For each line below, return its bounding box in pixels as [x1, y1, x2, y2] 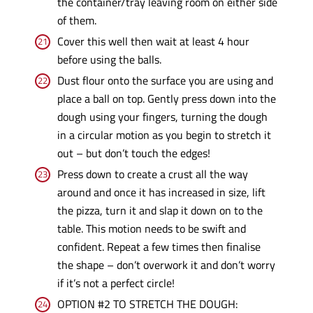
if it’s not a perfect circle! [57, 274, 175, 292]
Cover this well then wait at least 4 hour [57, 32, 249, 50]
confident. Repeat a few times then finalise [57, 238, 261, 256]
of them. [57, 11, 96, 29]
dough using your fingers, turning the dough [57, 108, 268, 126]
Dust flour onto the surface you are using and [57, 71, 273, 89]
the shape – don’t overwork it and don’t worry [57, 256, 275, 274]
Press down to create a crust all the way [57, 165, 248, 183]
